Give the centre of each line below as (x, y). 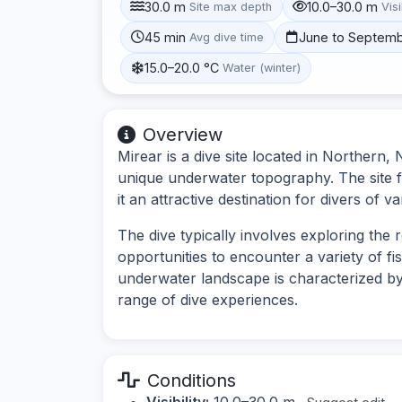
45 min (166, 37)
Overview (183, 134)
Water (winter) (262, 68)
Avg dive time (227, 37)
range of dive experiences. (208, 299)
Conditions (192, 380)
